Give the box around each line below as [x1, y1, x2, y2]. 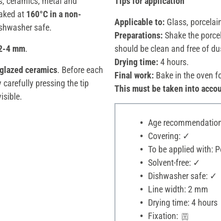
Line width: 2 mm [146, 184, 208, 194]
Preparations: [114, 30, 165, 40]
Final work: [114, 70, 154, 80]
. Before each [57, 64, 103, 75]
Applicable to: [114, 16, 165, 27]
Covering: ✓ [146, 130, 190, 141]
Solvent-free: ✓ [146, 157, 200, 168]
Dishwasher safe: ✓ [146, 170, 217, 181]
